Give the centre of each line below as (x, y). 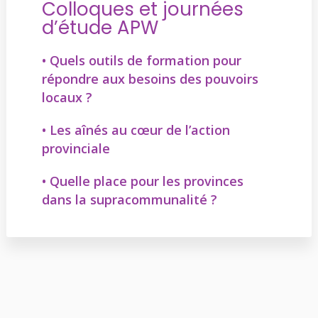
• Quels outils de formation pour (141, 60)
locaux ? (67, 97)
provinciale (76, 148)
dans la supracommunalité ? (129, 199)
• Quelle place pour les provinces (142, 181)
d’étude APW (100, 28)
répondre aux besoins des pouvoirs (150, 79)
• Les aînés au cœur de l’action (136, 130)
